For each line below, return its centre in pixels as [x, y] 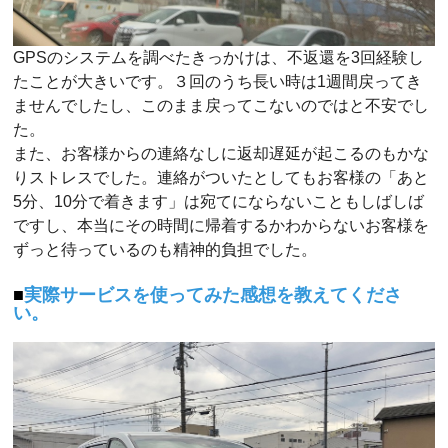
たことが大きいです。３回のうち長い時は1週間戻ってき [218, 82]
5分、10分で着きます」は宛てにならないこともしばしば [219, 202]
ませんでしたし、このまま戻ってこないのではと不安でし [221, 106]
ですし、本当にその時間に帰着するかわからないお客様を [221, 226]
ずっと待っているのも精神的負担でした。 [165, 250]
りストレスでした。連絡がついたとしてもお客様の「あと [221, 178]
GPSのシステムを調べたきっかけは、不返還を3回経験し [219, 58]
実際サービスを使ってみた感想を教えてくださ [213, 295]
